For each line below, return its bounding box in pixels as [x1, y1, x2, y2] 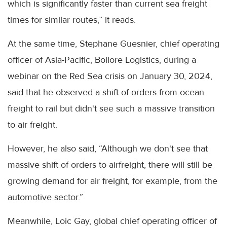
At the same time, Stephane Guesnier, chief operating [8, 38, 219, 49]
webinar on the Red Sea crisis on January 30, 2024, [8, 70, 212, 82]
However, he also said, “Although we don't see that [8, 143, 208, 154]
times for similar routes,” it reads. [8, 14, 136, 25]
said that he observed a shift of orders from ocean [8, 87, 204, 98]
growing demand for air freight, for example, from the [8, 175, 217, 186]
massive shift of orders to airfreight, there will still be [8, 159, 212, 170]
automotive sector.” [8, 192, 83, 203]
